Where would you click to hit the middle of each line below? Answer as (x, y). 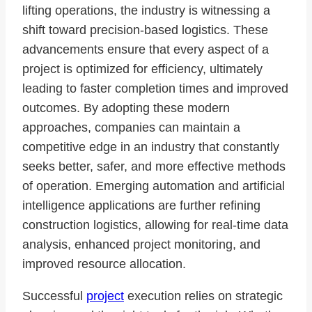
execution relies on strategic (203, 296)
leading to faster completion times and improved (155, 88)
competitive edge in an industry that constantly (151, 147)
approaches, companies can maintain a (131, 127)
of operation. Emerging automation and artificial (154, 186)
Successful (54, 296)
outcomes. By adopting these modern (126, 108)
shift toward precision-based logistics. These (145, 30)
